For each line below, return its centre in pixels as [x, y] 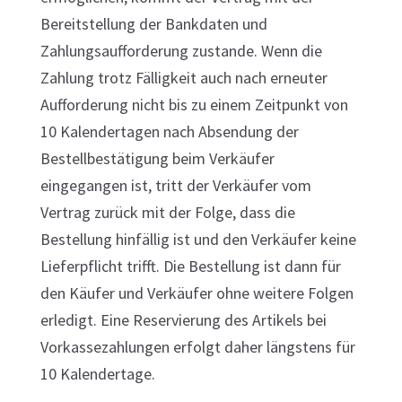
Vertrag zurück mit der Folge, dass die [167, 212]
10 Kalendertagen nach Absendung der [169, 131]
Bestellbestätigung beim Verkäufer [157, 158]
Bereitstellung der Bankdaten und [153, 24]
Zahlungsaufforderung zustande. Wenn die [181, 51]
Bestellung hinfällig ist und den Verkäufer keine [198, 239]
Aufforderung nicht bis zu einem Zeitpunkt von [194, 105]
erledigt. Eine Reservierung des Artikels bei [183, 320]
